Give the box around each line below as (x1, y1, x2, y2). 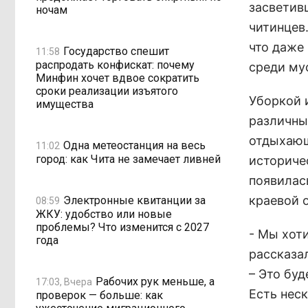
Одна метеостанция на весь (63, 138, 206, 152)
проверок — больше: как (36, 289, 163, 302)
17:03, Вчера (36, 276, 92, 287)
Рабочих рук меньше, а (96, 274, 214, 288)
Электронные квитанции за (63, 193, 206, 207)
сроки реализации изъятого (36, 85, 178, 98)
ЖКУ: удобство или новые (36, 208, 172, 221)
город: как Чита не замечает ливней (36, 153, 221, 166)
